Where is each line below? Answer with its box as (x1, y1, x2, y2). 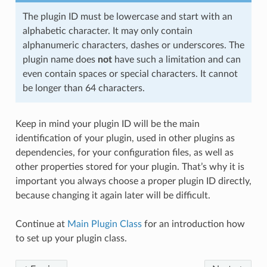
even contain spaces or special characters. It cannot (22, 69, 238, 79)
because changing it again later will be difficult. (15, 191, 210, 201)
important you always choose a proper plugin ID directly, (15, 176, 252, 187)
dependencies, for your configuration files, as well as (15, 148, 234, 158)
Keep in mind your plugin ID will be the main (15, 119, 200, 129)
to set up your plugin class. (15, 234, 127, 244)
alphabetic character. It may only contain (22, 26, 193, 36)
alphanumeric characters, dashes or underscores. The (22, 41, 244, 51)
